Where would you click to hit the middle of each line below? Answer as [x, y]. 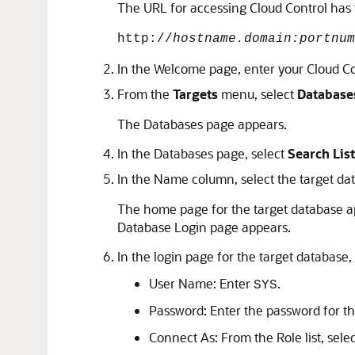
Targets [195, 94]
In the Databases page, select [202, 153]
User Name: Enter [201, 283]
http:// [145, 39]
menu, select [258, 94]
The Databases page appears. [202, 124]
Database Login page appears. [204, 227]
